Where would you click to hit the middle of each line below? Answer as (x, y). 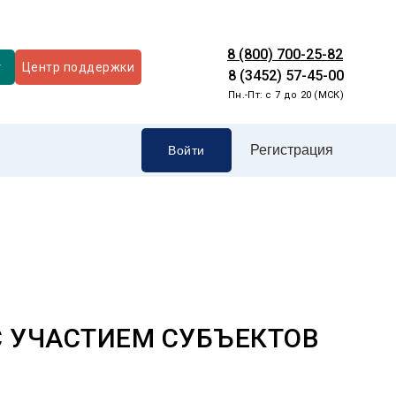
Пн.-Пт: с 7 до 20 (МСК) (286, 95)
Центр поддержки (78, 67)
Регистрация (291, 150)
